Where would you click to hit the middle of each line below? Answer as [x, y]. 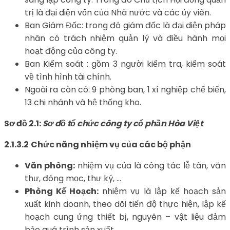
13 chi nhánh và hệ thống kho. [83, 102]
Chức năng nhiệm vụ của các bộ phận [111, 144]
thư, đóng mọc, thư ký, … [73, 178]
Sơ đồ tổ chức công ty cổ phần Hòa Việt [123, 123]
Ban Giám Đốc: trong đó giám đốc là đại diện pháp [125, 25]
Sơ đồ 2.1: [23, 123]
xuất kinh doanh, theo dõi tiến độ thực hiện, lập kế [125, 204]
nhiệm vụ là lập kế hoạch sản [162, 191]
